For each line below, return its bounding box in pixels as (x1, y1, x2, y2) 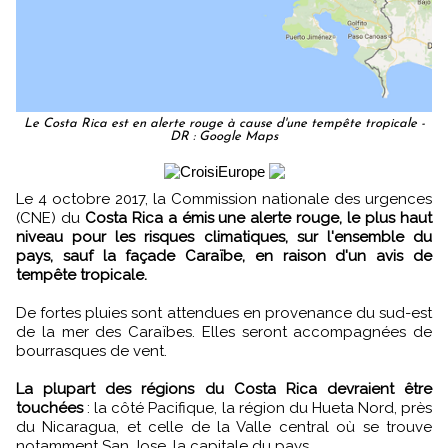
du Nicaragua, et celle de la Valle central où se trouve (16, 417, 432, 436)
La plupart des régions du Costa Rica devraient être (16, 379, 432, 398)
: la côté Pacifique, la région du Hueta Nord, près (83, 398, 432, 417)
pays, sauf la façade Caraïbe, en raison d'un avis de (16, 246, 432, 265)
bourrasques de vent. (16, 341, 167, 360)
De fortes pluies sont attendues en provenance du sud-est (16, 303, 432, 322)
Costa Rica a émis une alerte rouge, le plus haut (84, 208, 433, 227)
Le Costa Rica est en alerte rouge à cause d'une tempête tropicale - (23, 116, 425, 130)
